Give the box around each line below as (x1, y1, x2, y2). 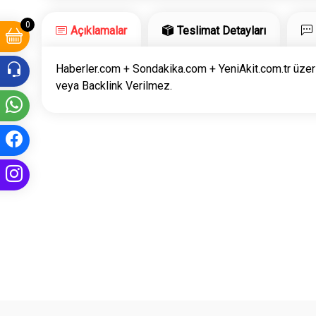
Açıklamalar (71, 23, 128, 37)
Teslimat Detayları (177, 23, 267, 37)
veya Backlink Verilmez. (56, 78, 173, 92)
